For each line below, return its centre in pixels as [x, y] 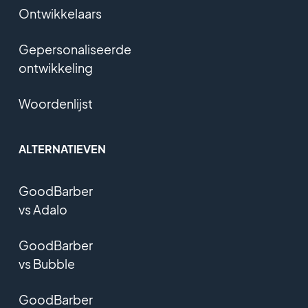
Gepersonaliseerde [75, 49]
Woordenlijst [55, 103]
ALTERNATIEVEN [62, 149]
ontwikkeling [55, 68]
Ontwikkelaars [60, 13]
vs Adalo [43, 209]
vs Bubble [46, 264]
